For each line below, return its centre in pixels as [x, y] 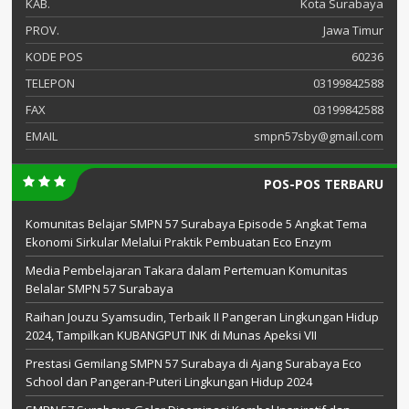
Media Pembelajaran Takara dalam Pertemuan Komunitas [187, 270]
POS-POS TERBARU [324, 184]
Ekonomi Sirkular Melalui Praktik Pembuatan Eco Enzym [178, 241]
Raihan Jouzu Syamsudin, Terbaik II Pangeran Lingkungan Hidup [202, 316]
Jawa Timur [353, 30]
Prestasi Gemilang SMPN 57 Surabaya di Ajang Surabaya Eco [194, 363]
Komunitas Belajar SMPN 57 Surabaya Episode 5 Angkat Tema [196, 223]
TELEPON [50, 83]
